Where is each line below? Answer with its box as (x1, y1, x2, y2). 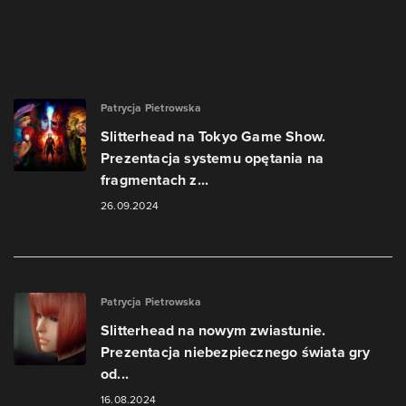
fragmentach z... (101, 169, 209, 190)
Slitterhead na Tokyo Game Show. (101, 126, 326, 147)
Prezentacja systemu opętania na (101, 148, 324, 169)
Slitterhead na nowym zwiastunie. (101, 320, 326, 341)
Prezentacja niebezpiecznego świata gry (101, 342, 371, 362)
